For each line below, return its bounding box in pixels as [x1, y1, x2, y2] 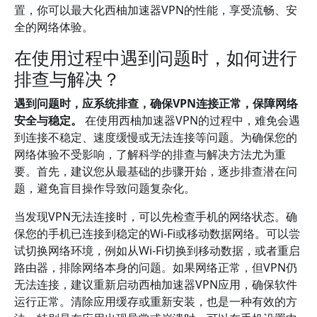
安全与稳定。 [14, 113, 82, 128]
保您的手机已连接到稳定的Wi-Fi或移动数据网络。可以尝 [14, 226, 300, 241]
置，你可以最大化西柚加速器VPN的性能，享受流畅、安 [14, 2, 297, 18]
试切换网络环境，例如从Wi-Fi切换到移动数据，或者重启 [14, 243, 300, 258]
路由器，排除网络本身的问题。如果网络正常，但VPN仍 [14, 260, 297, 275]
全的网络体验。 [14, 19, 93, 35]
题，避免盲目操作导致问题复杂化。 [14, 180, 195, 196]
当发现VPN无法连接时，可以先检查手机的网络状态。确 [14, 209, 297, 224]
